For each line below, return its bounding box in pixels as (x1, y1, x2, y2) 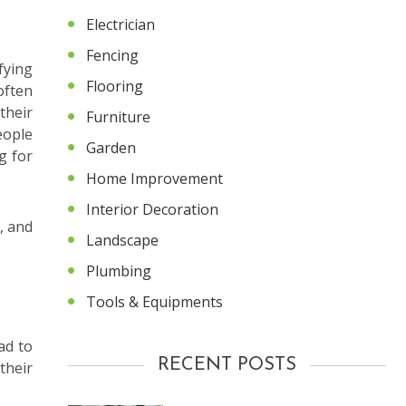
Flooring (86, 75, 143, 96)
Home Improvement (86, 168, 223, 188)
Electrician (86, 14, 155, 34)
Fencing (86, 44, 139, 65)
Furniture (86, 106, 150, 127)
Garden (86, 137, 136, 158)
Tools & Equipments (86, 291, 223, 312)
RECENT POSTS (158, 355, 296, 374)
